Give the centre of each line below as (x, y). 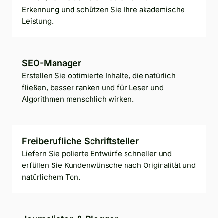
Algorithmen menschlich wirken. (78, 99)
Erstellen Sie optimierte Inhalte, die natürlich (99, 75)
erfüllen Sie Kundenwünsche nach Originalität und (109, 165)
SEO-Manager (52, 63)
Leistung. (38, 21)
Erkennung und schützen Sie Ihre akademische (103, 9)
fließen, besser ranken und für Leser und (93, 87)
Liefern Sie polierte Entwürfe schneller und (97, 153)
